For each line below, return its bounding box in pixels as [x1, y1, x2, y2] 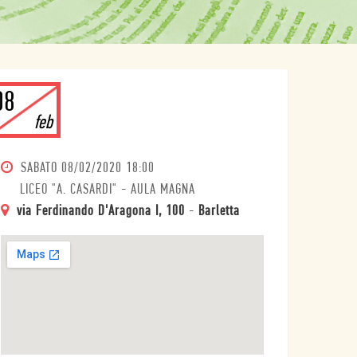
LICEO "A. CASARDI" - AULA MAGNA [20, 182, 195, 198]
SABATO [21, 161, 57, 176]
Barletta [198, 204, 240, 219]
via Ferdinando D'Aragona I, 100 [17, 204, 185, 219]
